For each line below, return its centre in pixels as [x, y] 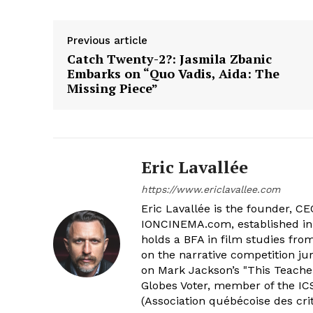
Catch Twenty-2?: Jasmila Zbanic [169, 58]
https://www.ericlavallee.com [211, 189]
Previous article [107, 40]
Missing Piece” [112, 88]
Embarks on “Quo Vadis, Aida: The [173, 73]
